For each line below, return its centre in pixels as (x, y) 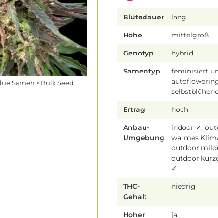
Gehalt (135, 197)
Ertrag (134, 110)
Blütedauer (144, 17)
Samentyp (142, 71)
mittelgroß (190, 35)
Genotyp (138, 53)
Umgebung (144, 138)
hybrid (182, 53)
